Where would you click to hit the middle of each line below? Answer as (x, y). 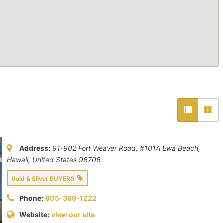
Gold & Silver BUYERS (44, 179)
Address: (35, 148)
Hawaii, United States (42, 160)
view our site (73, 215)
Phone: (31, 198)
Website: (34, 215)
